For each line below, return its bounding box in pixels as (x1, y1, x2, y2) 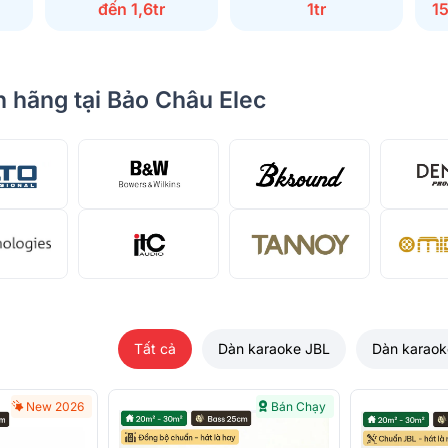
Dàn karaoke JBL (218, 340, 330, 358)
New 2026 (26, 399, 84, 415)
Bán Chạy (271, 399, 326, 415)
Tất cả (134, 340, 176, 358)
